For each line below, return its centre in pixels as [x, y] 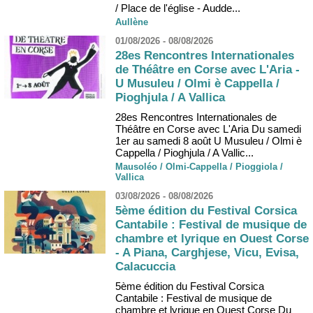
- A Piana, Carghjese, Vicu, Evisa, [207, 253]
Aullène [132, 22]
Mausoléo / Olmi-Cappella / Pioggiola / [199, 166]
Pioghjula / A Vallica [170, 98]
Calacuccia [145, 267]
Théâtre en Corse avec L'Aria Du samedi [208, 129]
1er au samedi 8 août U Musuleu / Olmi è [209, 140]
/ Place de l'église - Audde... [178, 8]
